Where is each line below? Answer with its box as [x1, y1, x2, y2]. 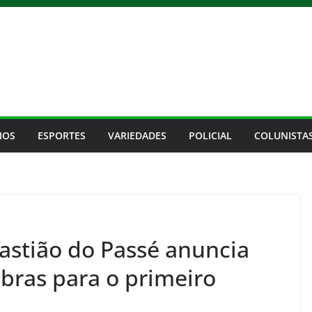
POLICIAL [189, 129, 232, 142]
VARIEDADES [108, 129, 166, 142]
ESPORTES [38, 129, 86, 142]
